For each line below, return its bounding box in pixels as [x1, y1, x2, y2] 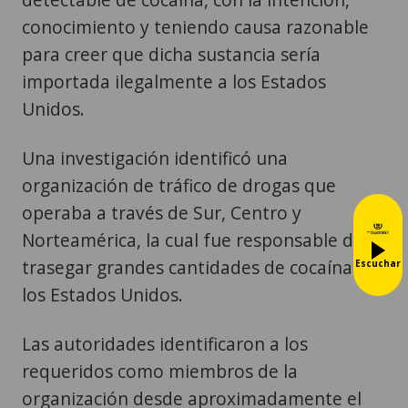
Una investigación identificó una [22, 145, 288, 170]
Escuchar [355, 257, 401, 270]
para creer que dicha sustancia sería [22, 41, 321, 66]
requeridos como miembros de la [22, 358, 298, 383]
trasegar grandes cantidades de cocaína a [22, 254, 367, 280]
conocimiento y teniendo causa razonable [22, 14, 369, 39]
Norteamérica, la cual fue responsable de [22, 227, 363, 252]
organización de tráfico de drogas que [22, 172, 336, 198]
